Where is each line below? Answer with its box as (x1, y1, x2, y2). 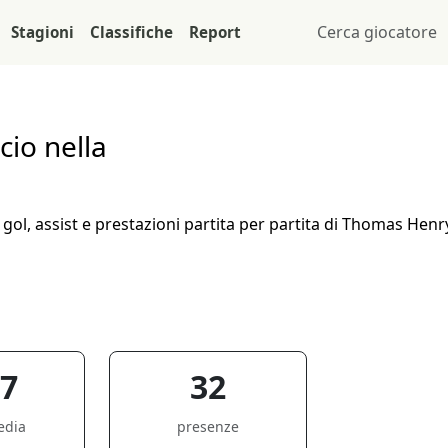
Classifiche (90, 21, 173, 42)
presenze (177, 416, 240, 436)
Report (189, 21, 241, 42)
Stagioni (11, 21, 74, 42)
